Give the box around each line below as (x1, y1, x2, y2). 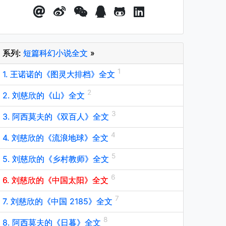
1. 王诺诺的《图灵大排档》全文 (3, 69, 118, 79)
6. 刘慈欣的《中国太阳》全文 (3, 175, 111, 185)
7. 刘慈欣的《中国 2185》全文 (3, 196, 115, 206)
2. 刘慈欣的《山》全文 (3, 90, 87, 100)
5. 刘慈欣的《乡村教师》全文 (3, 154, 111, 164)
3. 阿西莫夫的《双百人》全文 (3, 111, 111, 122)
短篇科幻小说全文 (23, 48, 88, 58)
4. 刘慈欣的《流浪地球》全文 (3, 133, 111, 143)
